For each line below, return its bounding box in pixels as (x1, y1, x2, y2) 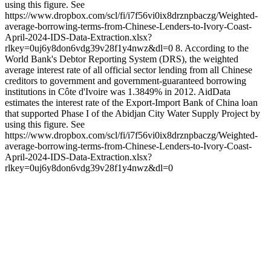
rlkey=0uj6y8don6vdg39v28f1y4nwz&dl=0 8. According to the (5, 42, 249, 53)
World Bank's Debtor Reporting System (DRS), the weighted (5, 53, 238, 64)
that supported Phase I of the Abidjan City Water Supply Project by (5, 108, 260, 119)
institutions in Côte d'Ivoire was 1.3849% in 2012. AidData (5, 86, 230, 97)
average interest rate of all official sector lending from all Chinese (5, 64, 252, 75)
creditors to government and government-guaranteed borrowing (5, 75, 246, 86)
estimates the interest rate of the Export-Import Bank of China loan (5, 97, 258, 108)
